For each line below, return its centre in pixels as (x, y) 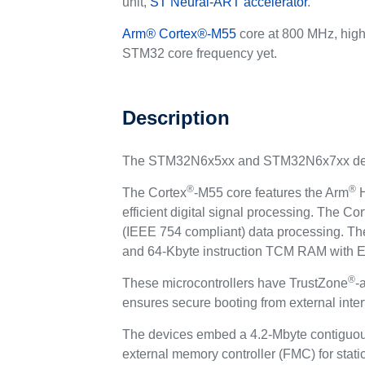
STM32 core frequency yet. (200, 53)
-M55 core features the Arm (272, 193)
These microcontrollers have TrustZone (235, 283)
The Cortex (155, 193)
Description (176, 118)
